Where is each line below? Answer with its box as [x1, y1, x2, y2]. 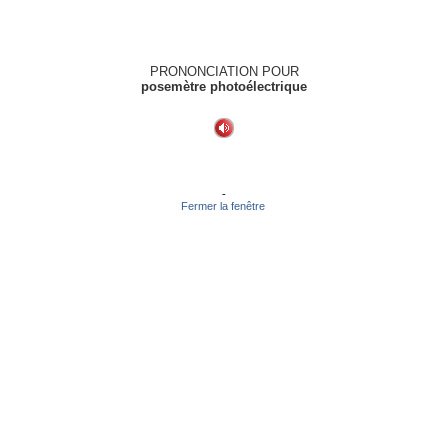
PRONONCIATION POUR [149, 64, 299, 79]
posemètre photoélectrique [141, 79, 307, 94]
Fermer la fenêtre [180, 200, 268, 212]
